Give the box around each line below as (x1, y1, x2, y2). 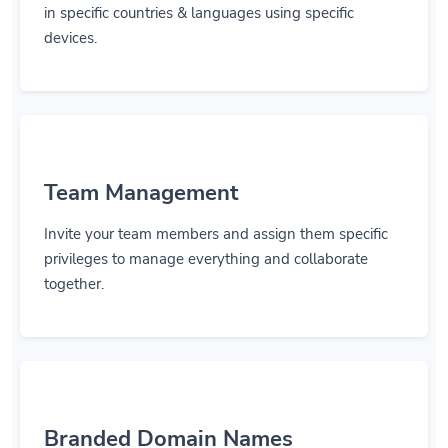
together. (44, 274, 104, 294)
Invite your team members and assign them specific (44, 224, 388, 244)
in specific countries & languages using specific (44, 3, 354, 23)
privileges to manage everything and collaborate (44, 249, 368, 269)
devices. (44, 28, 97, 48)
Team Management (44, 178, 238, 208)
